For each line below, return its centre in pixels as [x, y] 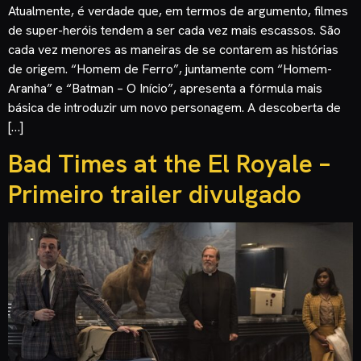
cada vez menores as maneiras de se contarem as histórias [173, 49]
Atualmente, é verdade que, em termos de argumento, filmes [178, 10]
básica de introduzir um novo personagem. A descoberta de [174, 107]
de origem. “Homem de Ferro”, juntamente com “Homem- [170, 68]
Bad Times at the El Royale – [169, 163]
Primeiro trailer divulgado [155, 194]
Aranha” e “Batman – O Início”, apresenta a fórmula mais [165, 88]
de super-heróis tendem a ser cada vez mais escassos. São [174, 30]
